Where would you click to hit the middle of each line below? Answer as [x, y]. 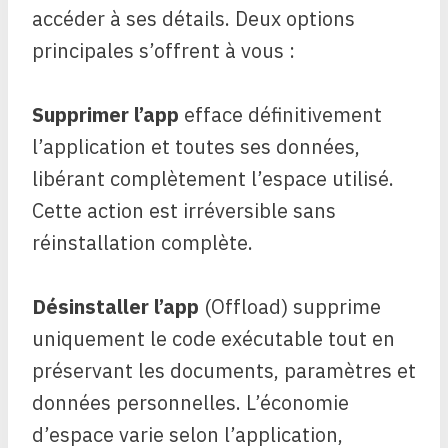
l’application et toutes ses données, [196, 146]
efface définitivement [280, 114]
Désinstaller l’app [115, 306]
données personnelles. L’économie [190, 402]
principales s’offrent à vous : [163, 50]
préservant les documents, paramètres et [224, 370]
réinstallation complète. [142, 242]
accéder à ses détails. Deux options [193, 18]
